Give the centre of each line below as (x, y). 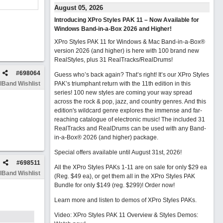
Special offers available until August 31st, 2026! (118, 152)
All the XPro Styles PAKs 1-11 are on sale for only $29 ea (130, 167)
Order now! (160, 185)
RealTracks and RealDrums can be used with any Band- (130, 128)
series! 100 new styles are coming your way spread (123, 93)
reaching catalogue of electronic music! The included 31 (129, 119)
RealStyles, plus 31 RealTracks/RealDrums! (113, 60)
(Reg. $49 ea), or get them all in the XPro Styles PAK (124, 176)
